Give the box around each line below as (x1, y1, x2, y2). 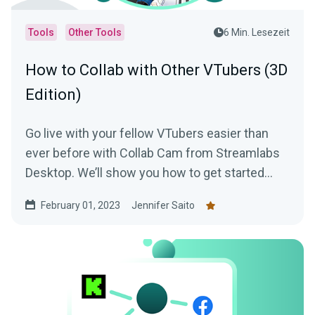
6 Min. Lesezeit (224, 27, 290, 39)
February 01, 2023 (41, 200, 120, 212)
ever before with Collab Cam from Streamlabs (25, 146, 280, 161)
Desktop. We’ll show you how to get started (25, 165, 264, 181)
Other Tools (68, 27, 122, 39)
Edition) (25, 86, 82, 104)
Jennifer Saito (131, 200, 195, 212)
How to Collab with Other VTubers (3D (25, 61, 288, 79)
